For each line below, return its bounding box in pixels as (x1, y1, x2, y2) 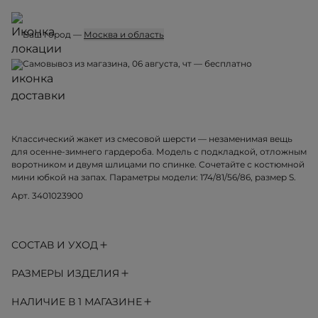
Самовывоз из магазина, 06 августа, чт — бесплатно (23, 58, 252, 70)
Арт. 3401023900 (11, 190, 83, 202)
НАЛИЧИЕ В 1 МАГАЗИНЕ (11, 295, 142, 309)
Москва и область (84, 29, 164, 40)
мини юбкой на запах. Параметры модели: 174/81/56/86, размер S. (11, 172, 296, 183)
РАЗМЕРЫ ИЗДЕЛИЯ (11, 267, 119, 280)
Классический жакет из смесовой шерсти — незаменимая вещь (11, 133, 292, 145)
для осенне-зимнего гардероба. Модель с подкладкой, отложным (11, 146, 307, 158)
